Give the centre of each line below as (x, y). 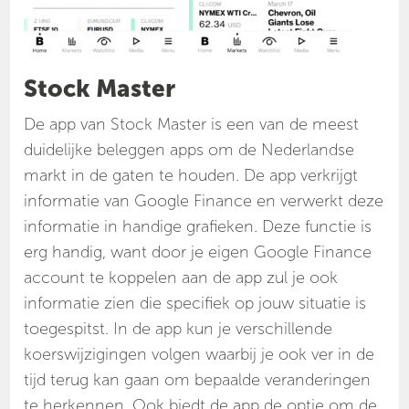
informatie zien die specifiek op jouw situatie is (195, 304)
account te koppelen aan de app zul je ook (181, 278)
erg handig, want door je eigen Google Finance (198, 252)
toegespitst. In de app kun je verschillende (178, 329)
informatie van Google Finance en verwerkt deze (204, 201)
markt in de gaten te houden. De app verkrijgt (191, 176)
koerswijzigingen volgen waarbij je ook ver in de (199, 355)
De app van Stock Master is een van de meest (192, 125)
